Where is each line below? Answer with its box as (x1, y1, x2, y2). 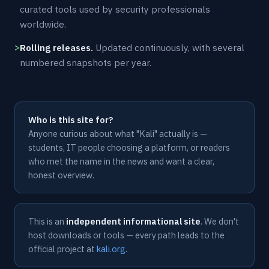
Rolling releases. (20, 41, 93, 53)
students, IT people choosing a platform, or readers (28, 142, 230, 153)
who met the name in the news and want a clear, (28, 156, 214, 167)
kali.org (97, 243, 125, 255)
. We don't (201, 216, 239, 227)
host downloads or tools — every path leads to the (28, 229, 225, 241)
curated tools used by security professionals (20, 3, 210, 15)
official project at (28, 243, 97, 255)
